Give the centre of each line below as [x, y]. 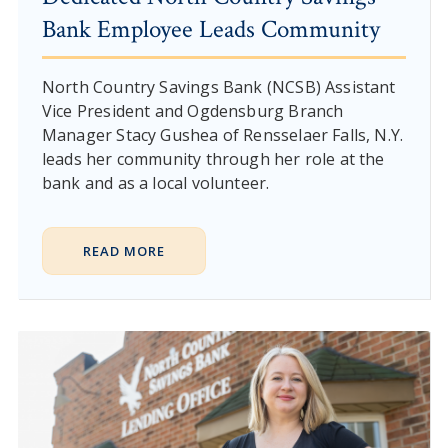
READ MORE [123, 250]
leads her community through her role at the [213, 158]
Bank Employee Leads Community [210, 29]
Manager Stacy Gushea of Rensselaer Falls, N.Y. [222, 134]
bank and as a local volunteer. [155, 182]
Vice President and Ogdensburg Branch [192, 110]
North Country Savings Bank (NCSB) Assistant [218, 86]
